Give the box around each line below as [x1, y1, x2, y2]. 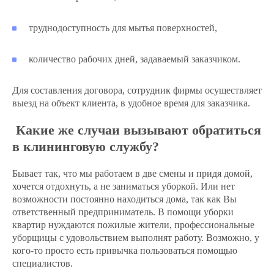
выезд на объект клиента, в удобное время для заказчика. [12, 98, 250, 108]
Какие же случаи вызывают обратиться [12, 122, 261, 138]
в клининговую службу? [12, 139, 159, 154]
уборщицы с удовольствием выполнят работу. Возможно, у [12, 232, 259, 243]
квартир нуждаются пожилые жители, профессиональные [12, 220, 254, 230]
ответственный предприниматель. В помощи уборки [12, 207, 234, 217]
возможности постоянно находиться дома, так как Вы [12, 194, 237, 204]
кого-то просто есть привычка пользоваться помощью [12, 245, 237, 256]
